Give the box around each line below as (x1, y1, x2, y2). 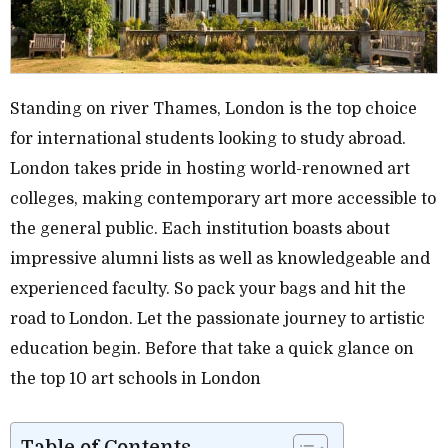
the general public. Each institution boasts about (10, 219, 390, 238)
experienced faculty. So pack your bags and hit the (10, 279, 406, 298)
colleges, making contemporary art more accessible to (10, 189, 436, 208)
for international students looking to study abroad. (10, 129, 406, 148)
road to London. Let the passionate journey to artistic (10, 309, 425, 328)
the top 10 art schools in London (10, 369, 261, 388)
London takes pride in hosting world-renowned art (10, 159, 410, 178)
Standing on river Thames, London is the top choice (10, 99, 417, 118)
